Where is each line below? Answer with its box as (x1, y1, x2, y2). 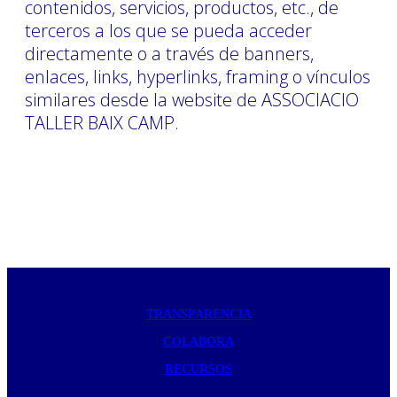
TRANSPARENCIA (145, 307, 252, 321)
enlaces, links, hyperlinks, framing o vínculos (25, 64, 370, 89)
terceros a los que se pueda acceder (25, 18, 312, 43)
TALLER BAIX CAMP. (25, 110, 179, 135)
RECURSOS (165, 362, 232, 376)
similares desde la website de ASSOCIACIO (25, 87, 359, 112)
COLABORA (163, 334, 234, 348)
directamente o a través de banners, (25, 41, 314, 66)
